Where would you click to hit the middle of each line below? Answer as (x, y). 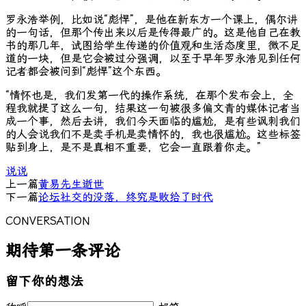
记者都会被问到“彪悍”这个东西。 (86, 71)
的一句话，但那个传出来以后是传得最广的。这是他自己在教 (153, 32)
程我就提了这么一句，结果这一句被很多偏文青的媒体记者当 (153, 108)
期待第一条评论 (63, 250)
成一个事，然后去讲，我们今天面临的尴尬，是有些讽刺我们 (153, 121)
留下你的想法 (44, 281)
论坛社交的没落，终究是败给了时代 (126, 197)
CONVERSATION (48, 221)
